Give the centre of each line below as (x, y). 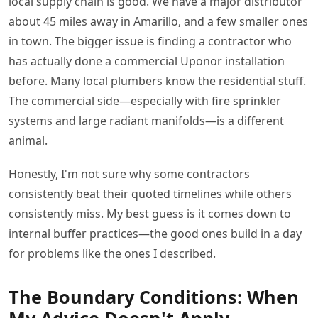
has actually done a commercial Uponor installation (147, 61)
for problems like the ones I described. (112, 253)
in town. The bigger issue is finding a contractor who (150, 41)
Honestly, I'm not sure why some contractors (129, 174)
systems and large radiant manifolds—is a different (146, 120)
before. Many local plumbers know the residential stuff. (157, 81)
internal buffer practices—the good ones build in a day (155, 233)
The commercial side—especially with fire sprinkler (145, 100)
